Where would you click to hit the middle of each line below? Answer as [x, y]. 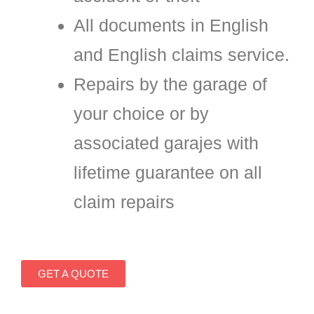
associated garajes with [166, 143]
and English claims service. [182, 54]
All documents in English [171, 25]
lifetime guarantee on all [168, 172]
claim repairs [124, 202]
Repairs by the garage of [170, 84]
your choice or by [141, 113]
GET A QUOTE [73, 274]
